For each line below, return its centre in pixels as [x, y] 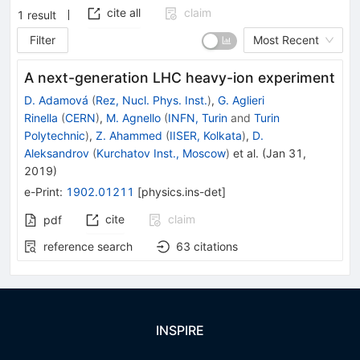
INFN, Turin [198, 117]
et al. [244, 153]
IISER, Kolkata [206, 135]
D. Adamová [56, 100]
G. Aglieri [241, 100]
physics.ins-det [182, 191]
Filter [43, 39]
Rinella [41, 117]
